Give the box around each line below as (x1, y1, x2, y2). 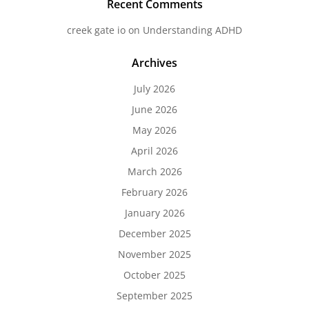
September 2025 (117, 289, 192, 302)
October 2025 (123, 268, 186, 281)
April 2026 (131, 144, 178, 157)
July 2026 (134, 82, 175, 95)
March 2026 (127, 165, 182, 178)
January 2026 (124, 206, 185, 219)
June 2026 (132, 103, 177, 116)
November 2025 (118, 248, 191, 261)
